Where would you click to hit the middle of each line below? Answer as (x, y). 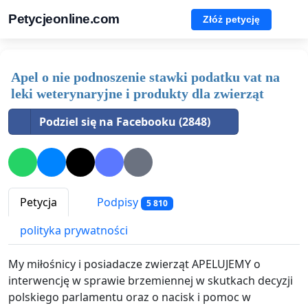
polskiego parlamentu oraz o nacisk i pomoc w (130, 297)
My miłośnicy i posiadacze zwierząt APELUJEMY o (134, 264)
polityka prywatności (74, 231)
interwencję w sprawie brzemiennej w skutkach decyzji (151, 281)
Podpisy (118, 202)
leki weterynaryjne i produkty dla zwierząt (137, 93)
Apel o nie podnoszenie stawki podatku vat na (145, 77)
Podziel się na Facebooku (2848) (125, 122)
